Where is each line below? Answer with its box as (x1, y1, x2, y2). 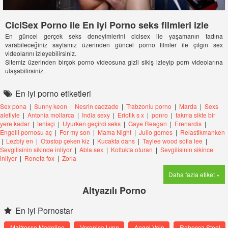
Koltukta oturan (111, 145, 154, 154)
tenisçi (37, 119, 55, 128)
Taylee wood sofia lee (142, 136, 203, 145)
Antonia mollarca (27, 110, 74, 119)
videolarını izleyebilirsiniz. (5, 49, 76, 58)
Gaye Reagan (128, 119, 167, 128)
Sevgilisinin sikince (160, 145, 213, 154)
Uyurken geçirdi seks (63, 119, 121, 128)
